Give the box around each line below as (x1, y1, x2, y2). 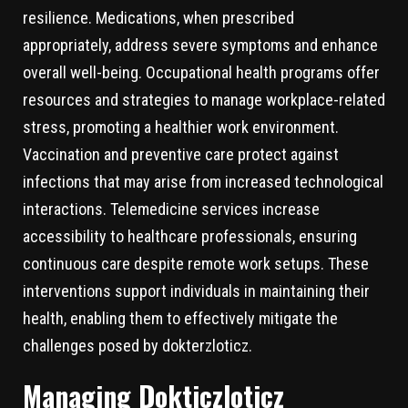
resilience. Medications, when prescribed (23, 8, 294, 28)
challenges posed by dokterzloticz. (23, 336, 252, 356)
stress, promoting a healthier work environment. (23, 117, 339, 138)
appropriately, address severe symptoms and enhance (23, 36, 378, 56)
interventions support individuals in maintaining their (23, 281, 370, 301)
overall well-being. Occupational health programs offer (23, 63, 380, 83)
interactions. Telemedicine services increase (23, 199, 320, 219)
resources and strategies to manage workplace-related (23, 90, 385, 110)
